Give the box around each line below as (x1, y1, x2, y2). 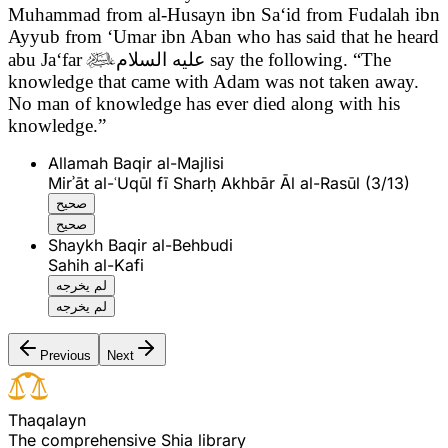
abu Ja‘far (8, 48, 87, 70)
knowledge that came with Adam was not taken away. (8, 70, 419, 92)
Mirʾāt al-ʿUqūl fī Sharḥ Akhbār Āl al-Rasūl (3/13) (48, 172, 410, 193)
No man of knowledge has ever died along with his (8, 92, 400, 114)
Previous (40, 347, 91, 363)
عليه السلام (115, 48, 205, 70)
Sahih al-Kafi (48, 254, 144, 275)
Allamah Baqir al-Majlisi (48, 152, 224, 173)
